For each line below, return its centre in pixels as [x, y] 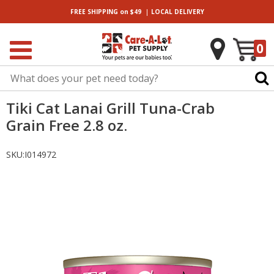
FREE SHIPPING [94, 12]
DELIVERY [188, 12]
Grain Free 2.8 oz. [67, 125]
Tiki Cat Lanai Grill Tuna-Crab [110, 108]
